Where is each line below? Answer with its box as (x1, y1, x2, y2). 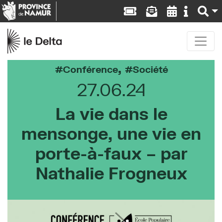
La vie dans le (55, 104, 167, 123)
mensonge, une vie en (21, 123, 201, 143)
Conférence (62, 63, 118, 75)
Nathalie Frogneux (35, 163, 187, 183)
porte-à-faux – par (35, 143, 188, 163)
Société (132, 63, 168, 75)
